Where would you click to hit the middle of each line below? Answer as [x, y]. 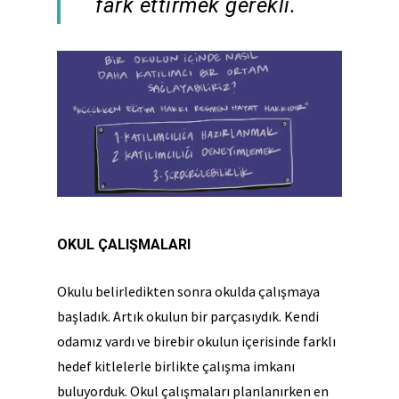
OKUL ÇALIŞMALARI [124, 244]
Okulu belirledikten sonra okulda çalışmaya [188, 291]
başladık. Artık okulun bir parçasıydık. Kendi [188, 316]
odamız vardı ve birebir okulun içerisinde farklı [196, 341]
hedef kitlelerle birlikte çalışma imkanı [176, 366]
